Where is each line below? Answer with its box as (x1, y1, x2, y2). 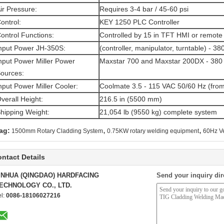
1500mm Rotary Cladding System (11, 127, 103, 134)
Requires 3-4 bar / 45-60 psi (99, 5, 188, 13)
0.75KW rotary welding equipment (107, 127, 199, 134)
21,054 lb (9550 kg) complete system (99, 108, 217, 116)
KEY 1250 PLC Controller (99, 18, 179, 26)
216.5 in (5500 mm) (99, 95, 162, 103)
